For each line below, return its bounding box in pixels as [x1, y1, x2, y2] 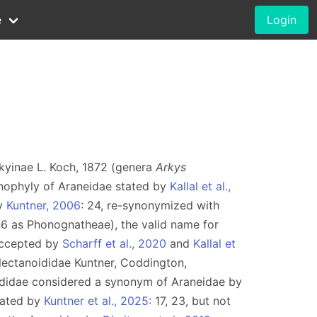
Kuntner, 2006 [6, 198, 81, 212]
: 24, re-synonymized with [81, 198, 219, 212]
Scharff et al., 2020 [62, 236, 166, 250]
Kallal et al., [170, 179, 231, 193]
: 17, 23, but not [149, 294, 231, 308]
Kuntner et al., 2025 [44, 294, 149, 308]
